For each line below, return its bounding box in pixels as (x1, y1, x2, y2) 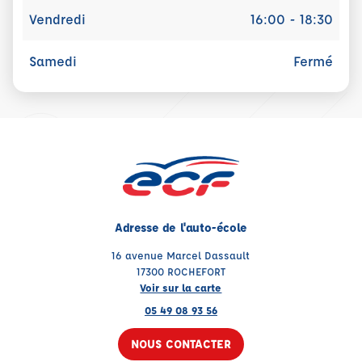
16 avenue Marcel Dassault (112, 248, 250, 262)
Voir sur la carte (140, 280, 222, 294)
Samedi (29, 53, 77, 69)
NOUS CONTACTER (130, 336, 231, 351)
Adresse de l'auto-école (115, 220, 247, 235)
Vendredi (29, 11, 86, 27)
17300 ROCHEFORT (136, 264, 225, 278)
